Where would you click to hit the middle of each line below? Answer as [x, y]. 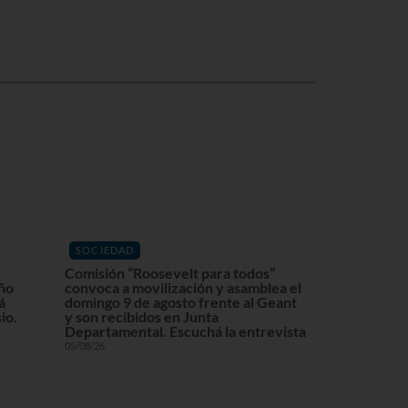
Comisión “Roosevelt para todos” [170, 273]
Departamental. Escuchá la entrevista [185, 331]
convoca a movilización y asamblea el [183, 287]
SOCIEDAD [105, 250]
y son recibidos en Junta [142, 316]
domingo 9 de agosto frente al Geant [181, 302]
